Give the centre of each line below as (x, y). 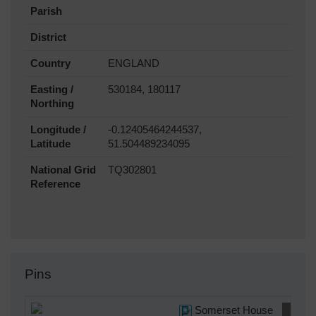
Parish (46, 12)
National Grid (63, 170)
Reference (55, 184)
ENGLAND (134, 64)
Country (50, 64)
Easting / (52, 90)
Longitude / (58, 130)
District (48, 38)
